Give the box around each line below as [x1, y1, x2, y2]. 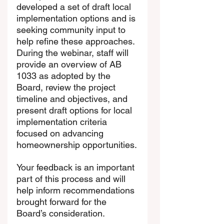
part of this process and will [16, 173, 128, 184]
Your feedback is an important [16, 161, 137, 172]
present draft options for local [16, 104, 134, 115]
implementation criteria [16, 116, 109, 127]
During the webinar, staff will [16, 47, 131, 58]
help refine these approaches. [16, 35, 137, 46]
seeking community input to [16, 24, 128, 35]
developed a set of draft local [16, 1, 133, 12]
